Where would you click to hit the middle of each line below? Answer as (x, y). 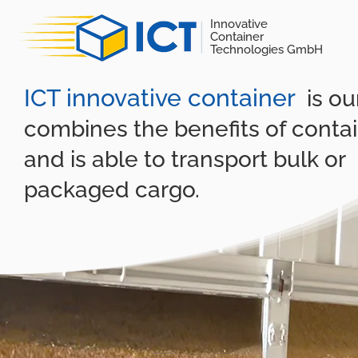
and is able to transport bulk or (185, 159)
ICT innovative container (159, 98)
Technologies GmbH (267, 50)
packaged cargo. (112, 190)
